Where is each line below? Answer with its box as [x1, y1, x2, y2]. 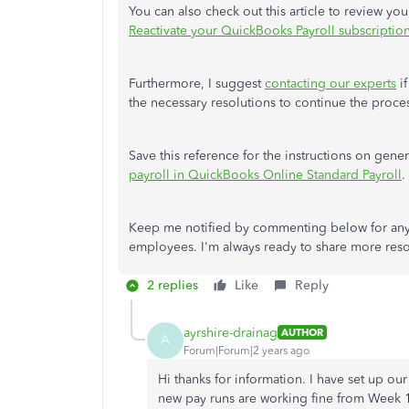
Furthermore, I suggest [129, 76, 265, 91]
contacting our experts [265, 76, 396, 91]
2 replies [147, 278, 198, 293]
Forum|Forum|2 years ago [184, 343, 309, 357]
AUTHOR [281, 326, 323, 339]
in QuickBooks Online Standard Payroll [170, 167, 402, 183]
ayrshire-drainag [184, 324, 278, 341]
